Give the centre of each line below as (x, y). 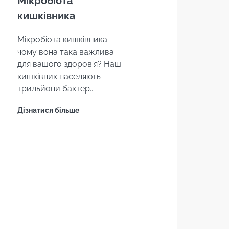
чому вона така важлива (66, 52)
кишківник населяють (59, 76)
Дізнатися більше (49, 110)
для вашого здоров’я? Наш (70, 64)
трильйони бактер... (56, 89)
